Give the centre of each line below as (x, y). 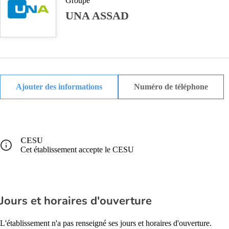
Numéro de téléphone (171, 87)
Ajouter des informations (59, 87)
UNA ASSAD (97, 16)
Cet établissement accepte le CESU (77, 150)
